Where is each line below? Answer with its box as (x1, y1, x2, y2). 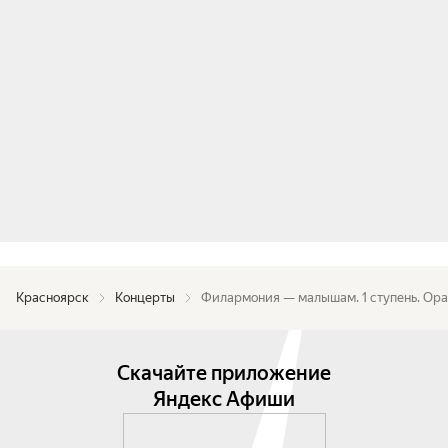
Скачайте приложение (117, 361, 331, 385)
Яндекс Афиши (153, 387, 295, 411)
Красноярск (16, 290, 89, 305)
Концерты (115, 290, 175, 305)
